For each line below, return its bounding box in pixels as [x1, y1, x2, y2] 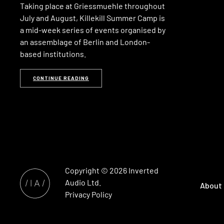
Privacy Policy [65, 189, 112, 199]
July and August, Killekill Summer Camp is [20, 12, 165, 22]
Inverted [128, 165, 158, 175]
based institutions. [20, 48, 86, 58]
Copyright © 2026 [65, 165, 128, 175]
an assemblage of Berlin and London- [20, 36, 150, 46]
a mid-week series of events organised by [20, 24, 165, 34]
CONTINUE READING [33, 74, 89, 81]
